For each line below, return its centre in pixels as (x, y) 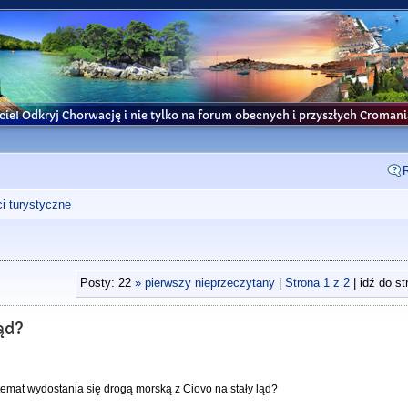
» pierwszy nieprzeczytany (204, 283)
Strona (304, 283)
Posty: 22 (107, 283)
